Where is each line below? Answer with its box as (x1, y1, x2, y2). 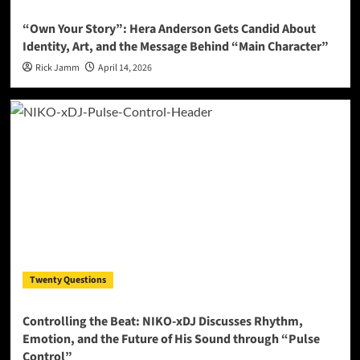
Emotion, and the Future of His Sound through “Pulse (22, 329, 320, 348)
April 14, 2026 (97, 60, 152, 75)
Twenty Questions (29, 272, 106, 287)
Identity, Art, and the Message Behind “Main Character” (22, 37, 329, 55)
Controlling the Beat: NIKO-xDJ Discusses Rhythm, (22, 312, 303, 330)
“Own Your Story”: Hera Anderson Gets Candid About (22, 19, 316, 38)
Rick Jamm (35, 60, 80, 75)
